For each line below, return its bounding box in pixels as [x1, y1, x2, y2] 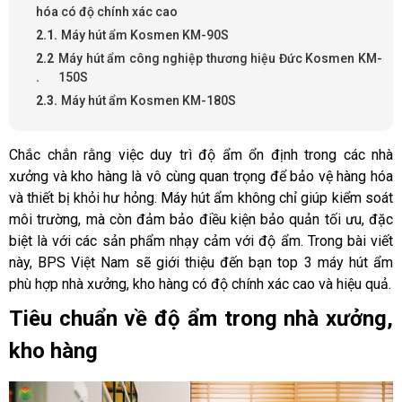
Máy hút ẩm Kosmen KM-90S [61, 28, 229, 43]
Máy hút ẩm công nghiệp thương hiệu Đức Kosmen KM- [58, 51, 382, 66]
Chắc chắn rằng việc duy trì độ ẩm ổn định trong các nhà [9, 146, 393, 164]
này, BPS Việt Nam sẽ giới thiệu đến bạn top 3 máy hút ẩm [9, 254, 393, 272]
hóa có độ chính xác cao [36, 4, 178, 20]
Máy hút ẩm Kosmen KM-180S [61, 93, 236, 109]
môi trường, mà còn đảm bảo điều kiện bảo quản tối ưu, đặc [9, 211, 393, 229]
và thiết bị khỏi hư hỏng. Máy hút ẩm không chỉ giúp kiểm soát [9, 189, 393, 207]
